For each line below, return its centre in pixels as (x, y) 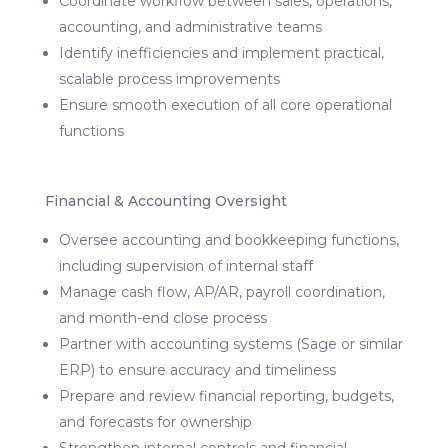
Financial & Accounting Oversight (165, 200)
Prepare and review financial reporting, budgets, (226, 395)
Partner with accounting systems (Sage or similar (230, 343)
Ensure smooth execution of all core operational (225, 104)
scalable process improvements (169, 78)
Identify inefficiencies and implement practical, (221, 52)
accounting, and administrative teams (190, 26)
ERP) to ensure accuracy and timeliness (197, 369)
